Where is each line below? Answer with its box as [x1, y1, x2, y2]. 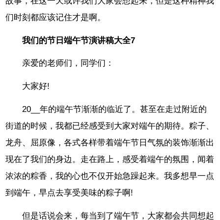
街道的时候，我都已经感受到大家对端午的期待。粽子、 [5, 121, 215, 131]
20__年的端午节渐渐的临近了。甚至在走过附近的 [22, 105, 207, 114]
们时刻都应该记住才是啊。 [5, 12, 106, 22]
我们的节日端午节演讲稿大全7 [22, 35, 136, 45]
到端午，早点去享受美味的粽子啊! [5, 188, 134, 197]
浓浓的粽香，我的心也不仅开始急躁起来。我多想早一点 [5, 171, 215, 181]
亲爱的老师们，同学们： [22, 58, 114, 68]
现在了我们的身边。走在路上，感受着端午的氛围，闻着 [5, 155, 215, 164]
